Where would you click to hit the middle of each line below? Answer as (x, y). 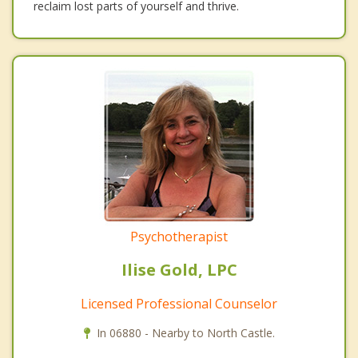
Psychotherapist (179, 237)
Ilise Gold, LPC (179, 270)
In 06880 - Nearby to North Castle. (185, 333)
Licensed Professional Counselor (179, 304)
